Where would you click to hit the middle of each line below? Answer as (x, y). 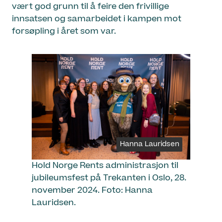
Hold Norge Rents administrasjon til (105, 166)
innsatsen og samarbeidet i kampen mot (97, 19)
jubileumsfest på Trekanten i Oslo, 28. (109, 178)
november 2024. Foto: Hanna (92, 191)
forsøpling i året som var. (64, 31)
